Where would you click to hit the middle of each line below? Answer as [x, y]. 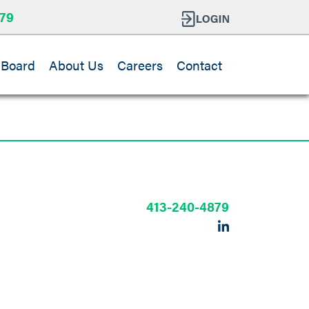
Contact [199, 65]
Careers [140, 65]
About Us [76, 65]
